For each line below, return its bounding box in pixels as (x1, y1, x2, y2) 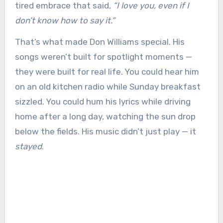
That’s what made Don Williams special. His (14, 37, 185, 47)
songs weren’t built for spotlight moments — (14, 52, 192, 62)
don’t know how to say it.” (14, 15, 115, 26)
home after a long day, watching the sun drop (14, 111, 196, 122)
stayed (14, 141, 42, 152)
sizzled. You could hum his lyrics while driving (14, 97, 191, 107)
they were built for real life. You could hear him (14, 67, 199, 77)
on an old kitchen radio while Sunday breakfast (14, 82, 201, 92)
